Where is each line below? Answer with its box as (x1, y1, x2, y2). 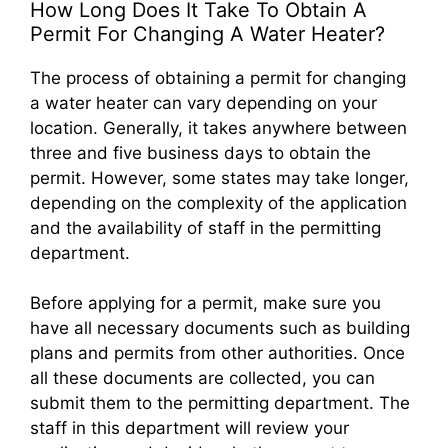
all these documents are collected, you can (30, 368, 375, 389)
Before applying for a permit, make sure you (30, 293, 381, 314)
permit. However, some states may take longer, (30, 168, 409, 189)
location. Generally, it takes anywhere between (30, 118, 407, 139)
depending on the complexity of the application (30, 193, 407, 214)
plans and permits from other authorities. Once (30, 343, 405, 364)
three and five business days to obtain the (30, 143, 371, 164)
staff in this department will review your (30, 418, 349, 439)
